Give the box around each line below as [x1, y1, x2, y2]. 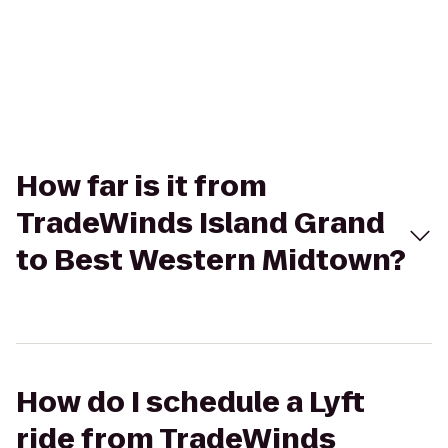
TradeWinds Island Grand [16, 204, 385, 243]
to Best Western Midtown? [16, 241, 406, 280]
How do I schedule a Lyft [16, 383, 365, 422]
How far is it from [16, 167, 267, 206]
